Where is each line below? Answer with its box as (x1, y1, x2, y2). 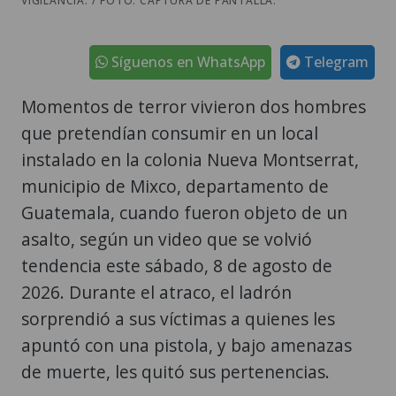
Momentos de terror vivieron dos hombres (21, 95, 366, 119)
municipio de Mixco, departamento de (21, 174, 329, 199)
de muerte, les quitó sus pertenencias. (21, 360, 330, 385)
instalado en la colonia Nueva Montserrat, (21, 148, 359, 172)
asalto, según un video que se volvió (21, 227, 312, 252)
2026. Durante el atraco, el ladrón (21, 280, 292, 305)
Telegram (301, 52, 369, 72)
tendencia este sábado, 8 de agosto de (21, 254, 332, 278)
